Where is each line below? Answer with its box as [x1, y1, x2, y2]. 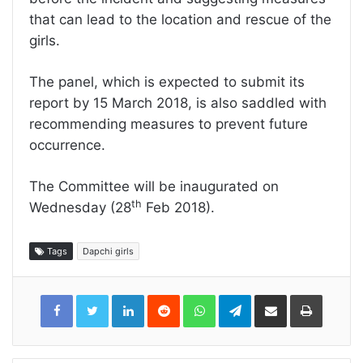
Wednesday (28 [29, 199, 131, 216]
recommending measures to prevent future [29, 116, 308, 133]
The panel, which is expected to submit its [29, 74, 305, 91]
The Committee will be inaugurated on [29, 178, 279, 195]
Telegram [250, 292, 297, 305]
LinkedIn [143, 292, 186, 305]
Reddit [179, 292, 211, 305]
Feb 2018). [142, 199, 215, 216]
